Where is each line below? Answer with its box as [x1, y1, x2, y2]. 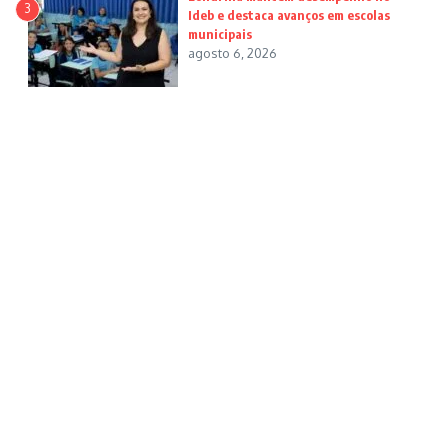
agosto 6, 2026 [188, 45, 277, 62]
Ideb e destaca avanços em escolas [188, 7, 390, 24]
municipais [188, 26, 252, 43]
